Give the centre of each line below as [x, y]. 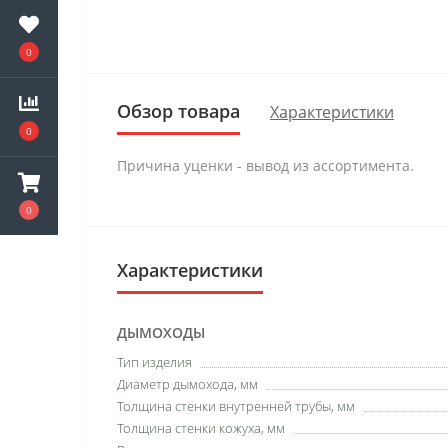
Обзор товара [178, 111]
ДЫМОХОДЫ [161, 332]
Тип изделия [154, 362]
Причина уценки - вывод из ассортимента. [265, 165]
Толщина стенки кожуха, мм [201, 428]
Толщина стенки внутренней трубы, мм [236, 406]
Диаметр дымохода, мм [187, 384]
